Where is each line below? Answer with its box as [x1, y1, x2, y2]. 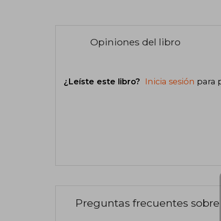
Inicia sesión [145, 76, 195, 87]
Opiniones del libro [90, 36, 181, 48]
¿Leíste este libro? [64, 76, 143, 87]
